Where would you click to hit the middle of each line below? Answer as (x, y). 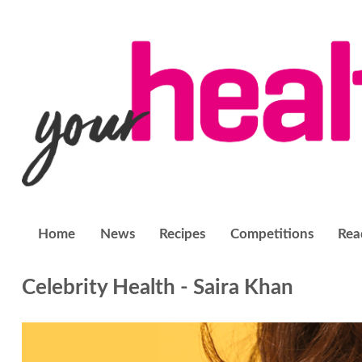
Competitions (271, 234)
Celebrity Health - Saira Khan (157, 287)
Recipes (183, 234)
